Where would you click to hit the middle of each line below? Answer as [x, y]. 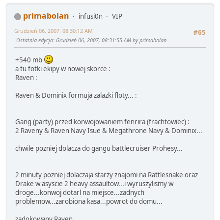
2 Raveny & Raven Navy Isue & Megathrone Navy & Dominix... [109, 130]
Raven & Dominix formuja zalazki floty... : [76, 95]
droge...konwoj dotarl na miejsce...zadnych [80, 192]
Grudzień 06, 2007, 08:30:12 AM [54, 31]
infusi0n [91, 16]
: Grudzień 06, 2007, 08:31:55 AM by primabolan [110, 40]
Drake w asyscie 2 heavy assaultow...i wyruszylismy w [94, 183]
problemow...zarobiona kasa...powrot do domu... [89, 201]
